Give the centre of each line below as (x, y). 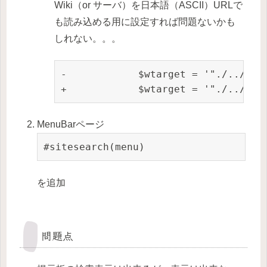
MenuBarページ (71, 125)
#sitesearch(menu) (94, 147)
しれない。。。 (88, 38)
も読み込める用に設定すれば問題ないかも (145, 21)
